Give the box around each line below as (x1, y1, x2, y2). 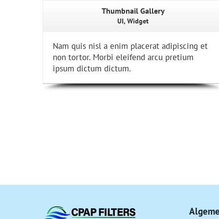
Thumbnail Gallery (101, 6, 165, 16)
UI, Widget (117, 17, 149, 25)
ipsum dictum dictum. (53, 63, 131, 74)
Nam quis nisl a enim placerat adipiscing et (53, 41, 208, 51)
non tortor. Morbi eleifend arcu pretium (53, 52, 194, 63)
